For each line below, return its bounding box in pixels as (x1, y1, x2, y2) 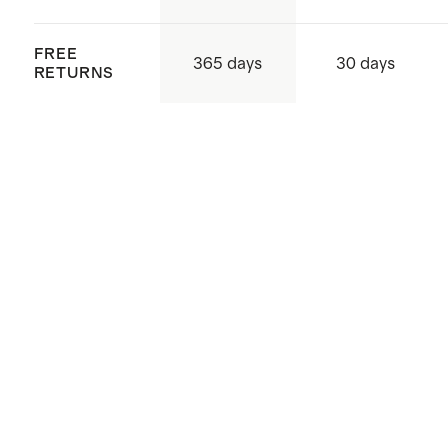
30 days (336, 54, 396, 73)
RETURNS (33, 64, 115, 81)
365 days (193, 54, 263, 73)
